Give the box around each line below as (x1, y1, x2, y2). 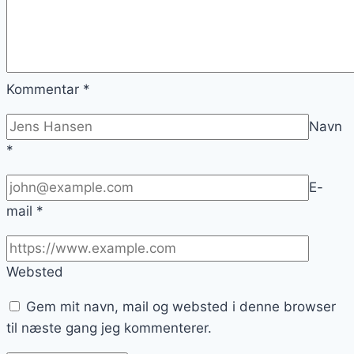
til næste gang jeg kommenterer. (6, 320, 212, 337)
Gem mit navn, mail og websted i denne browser (26, 299, 336, 315)
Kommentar (6, 81, 83, 98)
